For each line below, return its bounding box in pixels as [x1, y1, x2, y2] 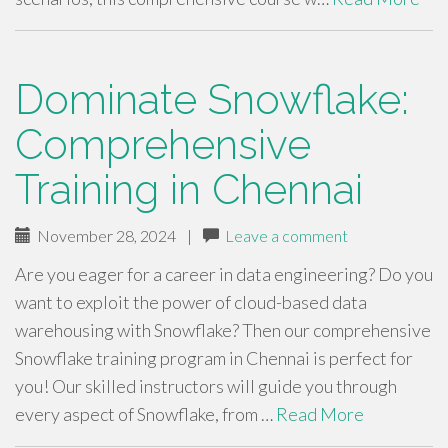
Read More [276, 403, 364, 425]
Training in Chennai [15, 165, 363, 214]
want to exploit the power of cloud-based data [15, 291, 367, 313]
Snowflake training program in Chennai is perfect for [15, 347, 413, 369]
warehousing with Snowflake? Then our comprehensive [15, 319, 431, 341]
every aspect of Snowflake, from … [15, 403, 276, 425]
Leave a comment [225, 226, 348, 245]
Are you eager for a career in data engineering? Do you [15, 263, 433, 285]
